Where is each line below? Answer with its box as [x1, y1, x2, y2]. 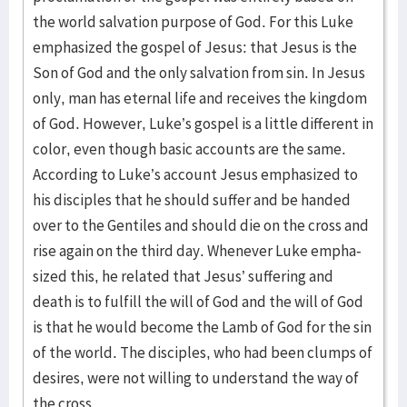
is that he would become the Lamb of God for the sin [33, 317, 372, 337]
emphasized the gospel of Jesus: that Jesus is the [33, 37, 357, 57]
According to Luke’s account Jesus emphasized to [33, 164, 358, 184]
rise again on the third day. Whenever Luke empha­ [33, 241, 362, 261]
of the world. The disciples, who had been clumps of [33, 342, 372, 362]
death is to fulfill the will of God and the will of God [33, 292, 363, 312]
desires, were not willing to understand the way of [33, 368, 359, 388]
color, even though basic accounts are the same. [33, 139, 346, 159]
